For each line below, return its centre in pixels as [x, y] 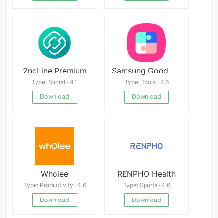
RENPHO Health [147, 173]
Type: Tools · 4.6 [146, 82]
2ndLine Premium [54, 70]
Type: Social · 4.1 [55, 82]
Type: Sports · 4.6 [146, 185]
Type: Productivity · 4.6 [54, 185]
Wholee [55, 173]
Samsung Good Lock [174, 70]
